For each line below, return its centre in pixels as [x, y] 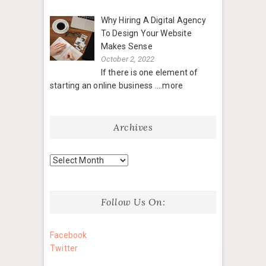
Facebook [69, 235]
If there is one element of [149, 73]
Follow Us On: [133, 202]
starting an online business [102, 86]
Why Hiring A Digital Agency [153, 20]
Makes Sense [126, 47]
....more [169, 86]
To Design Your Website [146, 34]
